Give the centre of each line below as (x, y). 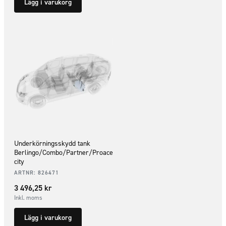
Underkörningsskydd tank (52, 143)
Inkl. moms (28, 197)
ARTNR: (26, 173)
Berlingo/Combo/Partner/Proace (64, 152)
